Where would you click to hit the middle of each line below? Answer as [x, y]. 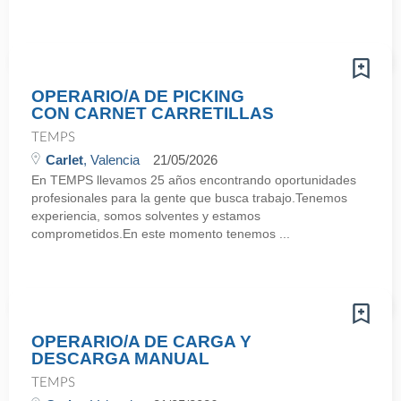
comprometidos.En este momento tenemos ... [161, 234]
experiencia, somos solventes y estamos [146, 216]
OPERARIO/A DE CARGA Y [141, 341]
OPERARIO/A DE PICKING [138, 96]
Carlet [64, 160]
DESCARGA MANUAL [120, 358]
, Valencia [111, 160]
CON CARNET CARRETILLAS [153, 113]
